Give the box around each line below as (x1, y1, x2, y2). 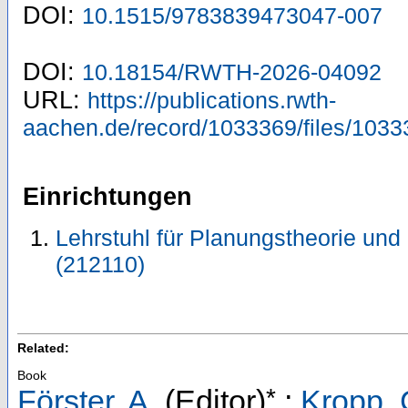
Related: (17, 341, 69, 356)
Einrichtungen (23, 183, 192, 211)
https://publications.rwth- (87, 87, 336, 114)
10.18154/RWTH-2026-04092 (82, 59, 382, 86)
